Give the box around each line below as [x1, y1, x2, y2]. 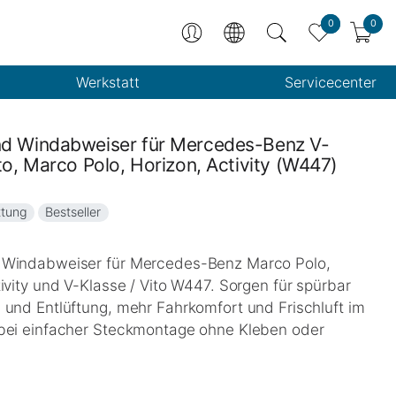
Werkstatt [76, 73, 141, 91]
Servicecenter [285, 73, 377, 91]
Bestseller [45, 204, 102, 220]
